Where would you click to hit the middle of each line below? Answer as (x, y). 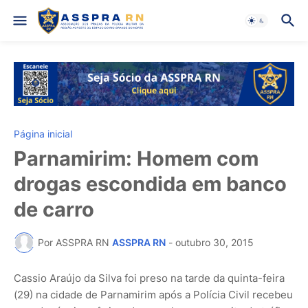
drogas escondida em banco (150, 184)
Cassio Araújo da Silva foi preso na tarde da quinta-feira (149, 278)
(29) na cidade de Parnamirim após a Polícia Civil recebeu (153, 294)
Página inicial (43, 133)
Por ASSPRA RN (74, 243)
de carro (54, 209)
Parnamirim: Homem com (136, 158)
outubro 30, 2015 (214, 243)
